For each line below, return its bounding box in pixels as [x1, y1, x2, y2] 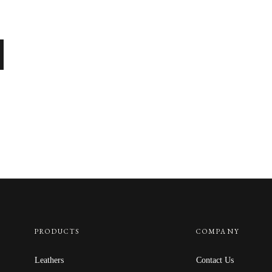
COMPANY [196, 226, 240, 236]
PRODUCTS [34, 226, 80, 236]
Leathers [34, 255, 64, 265]
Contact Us [196, 255, 234, 265]
